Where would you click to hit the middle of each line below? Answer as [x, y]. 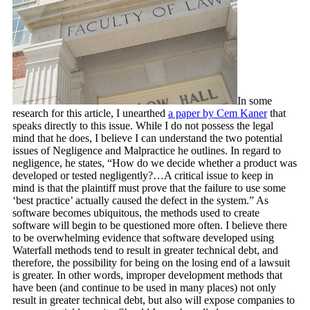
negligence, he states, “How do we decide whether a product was [154, 163]
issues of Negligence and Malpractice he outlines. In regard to [146, 151]
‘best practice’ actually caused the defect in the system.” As [140, 200]
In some [254, 101]
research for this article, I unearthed [90, 113]
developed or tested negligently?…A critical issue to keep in [143, 175]
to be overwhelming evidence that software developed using [143, 238]
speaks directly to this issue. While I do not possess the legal [143, 126]
